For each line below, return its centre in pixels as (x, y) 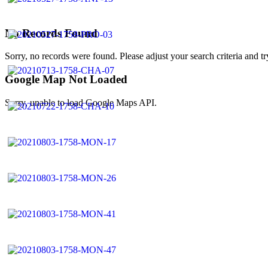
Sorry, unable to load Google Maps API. (81, 102)
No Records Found (51, 33)
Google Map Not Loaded (66, 80)
